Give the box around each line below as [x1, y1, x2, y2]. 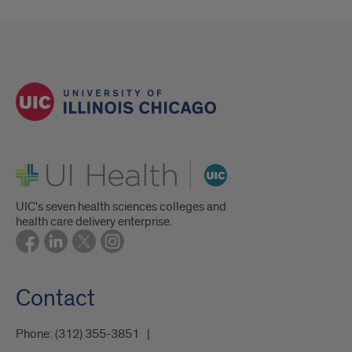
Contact [16, 284, 95, 314]
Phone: [16, 326, 55, 343]
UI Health [15, 158, 64, 174]
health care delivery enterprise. [16, 214, 172, 230]
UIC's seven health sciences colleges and [16, 199, 226, 215]
